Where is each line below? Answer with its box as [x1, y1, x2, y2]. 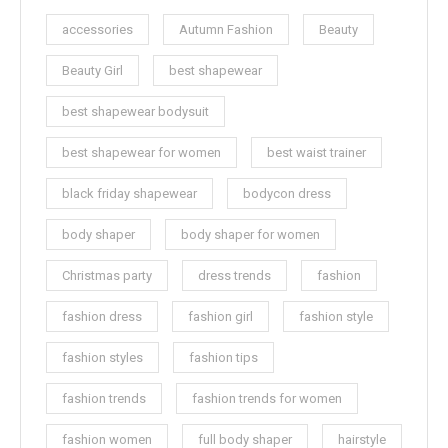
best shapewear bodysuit [62, 104, 209, 119]
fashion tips [189, 350, 258, 365]
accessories [62, 22, 133, 37]
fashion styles [62, 350, 143, 365]
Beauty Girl [62, 63, 123, 78]
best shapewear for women [62, 145, 221, 160]
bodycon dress [243, 186, 331, 201]
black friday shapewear [62, 186, 197, 201]
